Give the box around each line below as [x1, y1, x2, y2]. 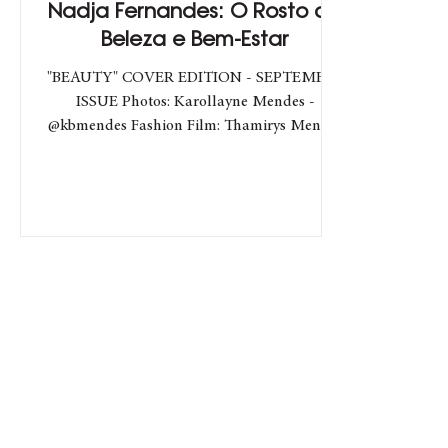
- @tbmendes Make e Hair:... [102, 142, 288, 158]
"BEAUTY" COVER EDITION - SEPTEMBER [46, 70, 344, 86]
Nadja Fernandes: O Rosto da [48, 3, 342, 23]
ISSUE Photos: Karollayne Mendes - [75, 94, 315, 110]
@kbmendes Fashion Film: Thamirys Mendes [47, 118, 343, 134]
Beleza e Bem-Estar [101, 31, 289, 51]
